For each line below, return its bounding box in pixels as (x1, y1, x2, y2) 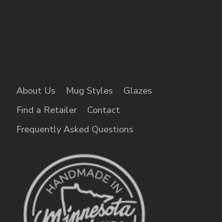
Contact (87, 104, 120, 116)
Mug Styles (66, 84, 113, 97)
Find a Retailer (16, 104, 77, 116)
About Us (16, 84, 55, 97)
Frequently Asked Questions (16, 123, 133, 136)
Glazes (123, 84, 152, 97)
